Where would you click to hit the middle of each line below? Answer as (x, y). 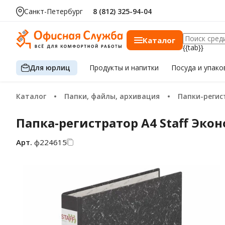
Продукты (107, 68)
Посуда (184, 68)
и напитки (142, 68)
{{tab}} (193, 47)
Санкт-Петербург (53, 11)
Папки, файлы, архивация (115, 96)
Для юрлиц (50, 67)
